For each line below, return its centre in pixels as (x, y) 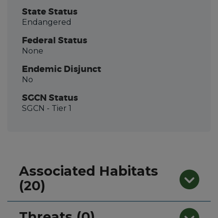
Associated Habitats (89, 171)
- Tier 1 (58, 108)
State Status (50, 12)
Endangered (47, 22)
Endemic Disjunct (62, 69)
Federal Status (54, 40)
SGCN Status (50, 98)
